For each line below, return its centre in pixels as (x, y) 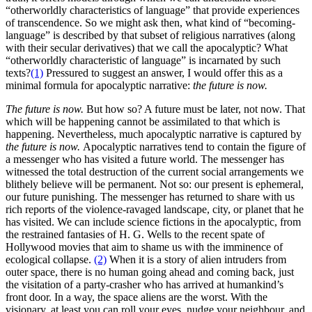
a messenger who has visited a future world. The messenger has (145, 159)
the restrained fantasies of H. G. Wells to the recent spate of (135, 235)
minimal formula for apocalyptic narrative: (99, 86)
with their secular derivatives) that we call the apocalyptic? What (147, 48)
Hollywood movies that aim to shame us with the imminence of (144, 247)
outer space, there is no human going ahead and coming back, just (150, 272)
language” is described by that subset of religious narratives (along (150, 36)
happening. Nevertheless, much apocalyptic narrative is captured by (154, 134)
